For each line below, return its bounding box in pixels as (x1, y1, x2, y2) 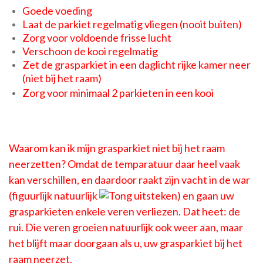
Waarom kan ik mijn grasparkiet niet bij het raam (9, 141, 225, 154)
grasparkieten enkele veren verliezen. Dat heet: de (9, 204, 240, 218)
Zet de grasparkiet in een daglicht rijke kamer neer (22, 58, 251, 71)
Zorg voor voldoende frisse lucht (22, 31, 171, 44)
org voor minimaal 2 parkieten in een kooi (29, 86, 214, 99)
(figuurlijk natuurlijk (9, 188, 99, 202)
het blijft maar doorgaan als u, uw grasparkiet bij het (9, 236, 242, 249)
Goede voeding (22, 4, 92, 17)
